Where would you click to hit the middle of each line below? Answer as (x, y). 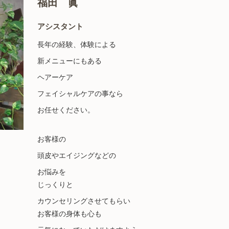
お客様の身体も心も (69, 214)
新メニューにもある (69, 61)
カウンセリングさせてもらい (84, 201)
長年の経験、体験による (76, 44)
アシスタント (60, 26)
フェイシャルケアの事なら (80, 94)
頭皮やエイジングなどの (76, 155)
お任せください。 (66, 110)
